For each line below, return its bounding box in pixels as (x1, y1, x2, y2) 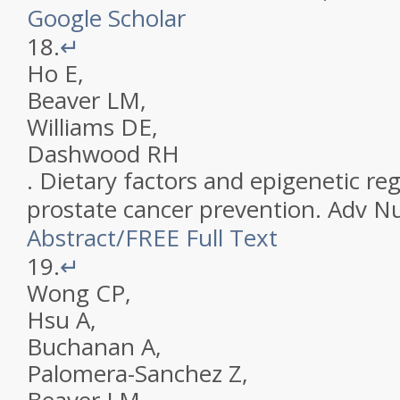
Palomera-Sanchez (27, 357, 222, 389)
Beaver (27, 84, 100, 116)
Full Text (186, 221, 278, 254)
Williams (27, 111, 114, 143)
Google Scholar (27, 2, 186, 34)
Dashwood (27, 137, 140, 170)
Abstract (27, 221, 116, 254)
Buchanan (27, 330, 135, 362)
